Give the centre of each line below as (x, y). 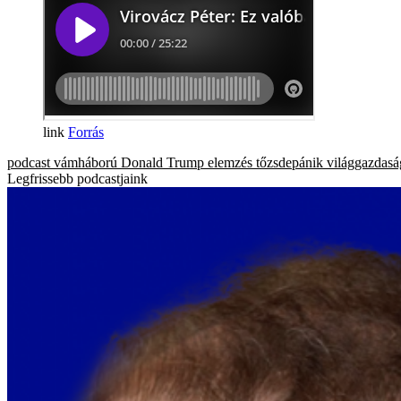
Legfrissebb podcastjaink (77, 178)
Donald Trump (162, 162)
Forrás (86, 132)
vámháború (85, 162)
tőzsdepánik (290, 162)
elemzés (230, 162)
